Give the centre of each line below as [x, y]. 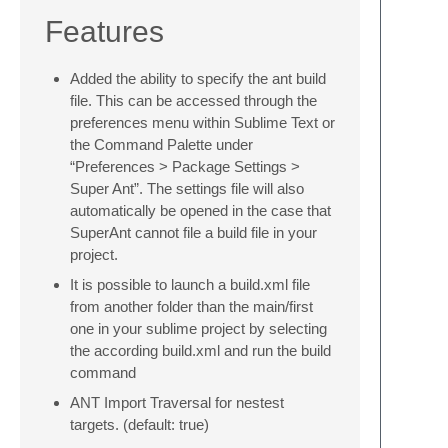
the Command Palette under [161, 144]
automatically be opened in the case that [200, 210]
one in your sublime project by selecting [198, 328]
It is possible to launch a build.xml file [190, 284]
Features [104, 31]
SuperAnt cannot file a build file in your [193, 232]
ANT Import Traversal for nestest [177, 402]
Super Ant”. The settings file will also [187, 188]
